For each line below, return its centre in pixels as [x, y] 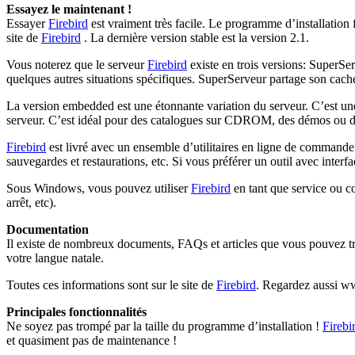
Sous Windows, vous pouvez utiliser [99, 188]
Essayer [27, 23]
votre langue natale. [55, 258]
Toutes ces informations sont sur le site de [111, 284]
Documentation [48, 229]
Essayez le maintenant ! [69, 9]
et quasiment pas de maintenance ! [92, 340]
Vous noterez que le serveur [77, 64]
